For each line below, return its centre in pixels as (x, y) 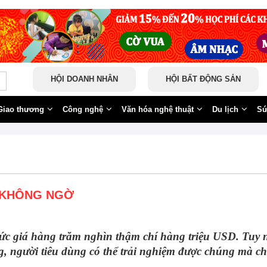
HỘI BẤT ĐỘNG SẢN (203, 79)
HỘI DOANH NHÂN (84, 79)
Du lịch (225, 109)
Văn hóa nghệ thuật (158, 109)
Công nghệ (83, 109)
